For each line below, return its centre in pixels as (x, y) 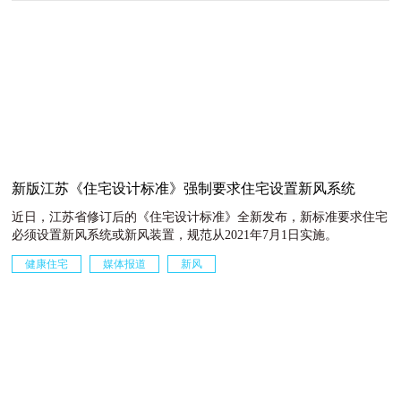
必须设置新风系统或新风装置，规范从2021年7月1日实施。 (175, 235)
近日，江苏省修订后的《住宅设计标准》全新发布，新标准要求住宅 (200, 217)
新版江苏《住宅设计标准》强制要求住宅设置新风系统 (184, 188)
